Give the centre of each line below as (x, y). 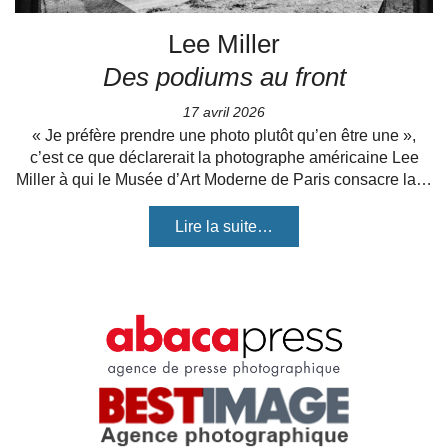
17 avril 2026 (224, 112)
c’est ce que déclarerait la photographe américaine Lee (224, 157)
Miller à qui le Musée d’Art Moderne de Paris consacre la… (224, 179)
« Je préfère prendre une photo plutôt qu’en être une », (224, 135)
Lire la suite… (224, 226)
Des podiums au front (224, 77)
